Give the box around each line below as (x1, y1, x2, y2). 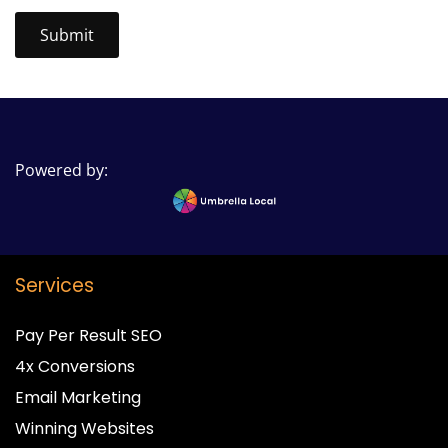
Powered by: (15, 158, 112, 181)
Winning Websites (15, 416, 154, 440)
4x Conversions (15, 354, 135, 378)
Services (15, 271, 94, 299)
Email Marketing (15, 385, 141, 409)
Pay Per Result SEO (15, 323, 162, 347)
